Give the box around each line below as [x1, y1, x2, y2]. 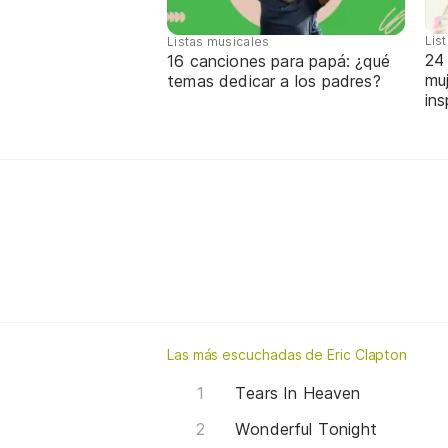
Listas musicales [167, 33, 270, 49]
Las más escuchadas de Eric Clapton [167, 345, 408, 363]
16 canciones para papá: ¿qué [167, 50, 390, 71]
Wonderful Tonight [235, 418, 378, 439]
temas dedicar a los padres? [167, 70, 381, 91]
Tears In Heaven [235, 382, 361, 403]
